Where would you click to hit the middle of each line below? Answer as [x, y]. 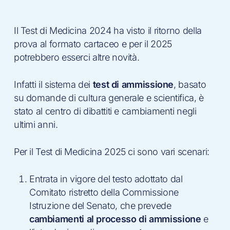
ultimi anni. [36, 124]
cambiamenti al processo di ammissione [115, 219]
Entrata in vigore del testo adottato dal [106, 179]
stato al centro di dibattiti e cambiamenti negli [105, 111]
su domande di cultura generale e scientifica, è [109, 98]
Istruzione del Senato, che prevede [100, 206]
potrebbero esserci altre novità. [76, 57]
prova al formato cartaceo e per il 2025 [93, 44]
